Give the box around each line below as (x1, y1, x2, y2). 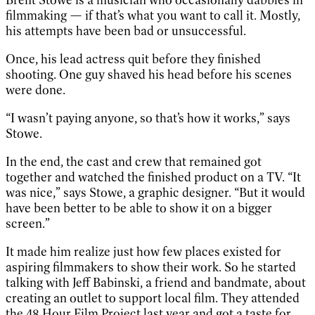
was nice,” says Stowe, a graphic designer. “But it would (6, 184, 305, 200)
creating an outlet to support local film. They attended (6, 290, 300, 306)
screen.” (6, 215, 50, 231)
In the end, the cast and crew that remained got (6, 153, 262, 169)
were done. (6, 82, 68, 98)
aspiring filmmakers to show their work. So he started (6, 259, 296, 275)
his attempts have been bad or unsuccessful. (6, 22, 246, 39)
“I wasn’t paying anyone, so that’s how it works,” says (6, 110, 290, 126)
